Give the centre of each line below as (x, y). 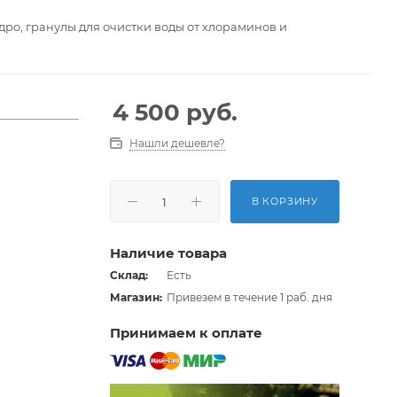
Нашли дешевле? (177, 143)
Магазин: (136, 297)
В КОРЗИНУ (284, 201)
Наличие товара (168, 253)
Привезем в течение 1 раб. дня (248, 297)
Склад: (128, 275)
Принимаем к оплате (186, 333)
